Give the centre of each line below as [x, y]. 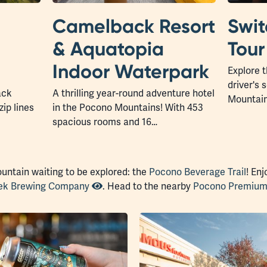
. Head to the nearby [148, 187]
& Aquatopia [108, 49]
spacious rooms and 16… [105, 122]
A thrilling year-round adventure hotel [133, 94]
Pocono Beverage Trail [198, 172]
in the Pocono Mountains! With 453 [128, 108]
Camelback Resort [134, 26]
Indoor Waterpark [131, 72]
